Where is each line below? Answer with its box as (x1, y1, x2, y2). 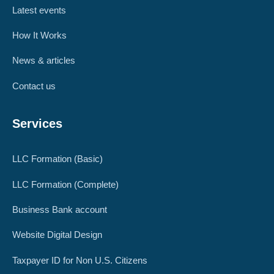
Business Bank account (12, 204, 107, 215)
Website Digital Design (12, 229, 102, 240)
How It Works (12, 30, 67, 41)
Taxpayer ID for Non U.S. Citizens (12, 254, 147, 265)
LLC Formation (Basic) (12, 154, 103, 165)
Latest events (12, 4, 66, 15)
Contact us (12, 80, 56, 91)
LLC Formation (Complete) (12, 179, 119, 190)
